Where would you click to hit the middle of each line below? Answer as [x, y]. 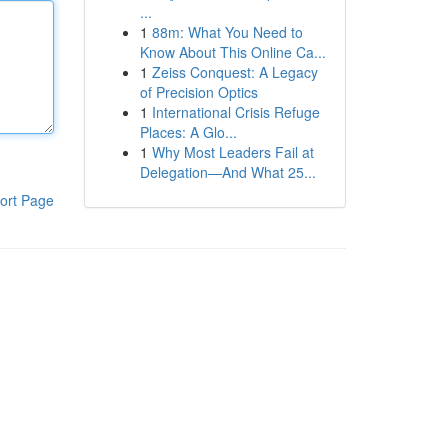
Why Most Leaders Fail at [232, 152]
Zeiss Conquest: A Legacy [234, 72]
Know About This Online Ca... [232, 52]
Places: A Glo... [188, 132]
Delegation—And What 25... [227, 172]
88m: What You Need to [227, 32]
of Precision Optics [198, 92]
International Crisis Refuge [235, 112]
